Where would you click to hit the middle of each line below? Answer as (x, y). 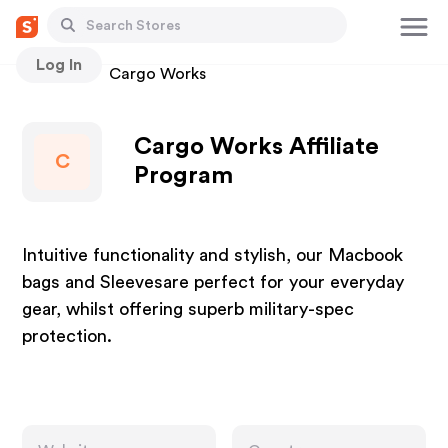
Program (184, 176)
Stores (46, 74)
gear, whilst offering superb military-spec (188, 309)
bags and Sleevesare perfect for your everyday (213, 282)
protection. (67, 336)
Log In (59, 64)
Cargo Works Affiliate (257, 147)
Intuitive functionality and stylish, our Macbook (213, 255)
